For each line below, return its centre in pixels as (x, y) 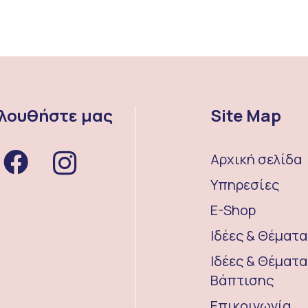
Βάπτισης (242, 280)
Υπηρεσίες (245, 185)
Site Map (246, 115)
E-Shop (233, 210)
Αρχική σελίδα (256, 159)
